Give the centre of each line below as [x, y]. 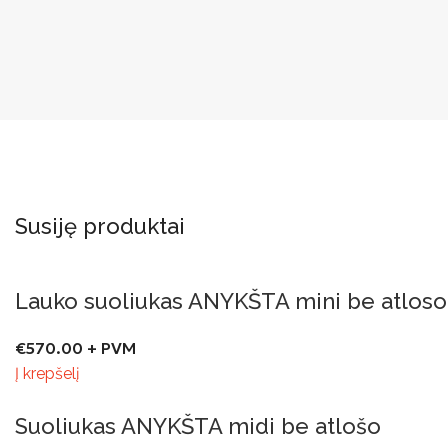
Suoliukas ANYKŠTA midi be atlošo [198, 425]
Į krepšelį [47, 373]
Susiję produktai [100, 225]
